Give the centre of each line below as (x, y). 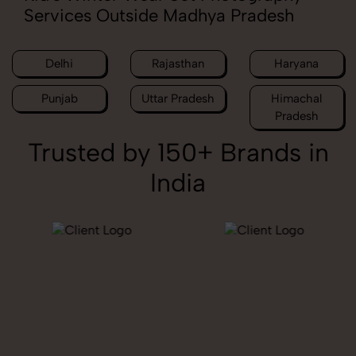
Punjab (59, 99)
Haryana (297, 64)
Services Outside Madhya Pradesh (159, 16)
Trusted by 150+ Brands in (178, 153)
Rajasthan (178, 64)
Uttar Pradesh (178, 99)
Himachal (297, 99)
